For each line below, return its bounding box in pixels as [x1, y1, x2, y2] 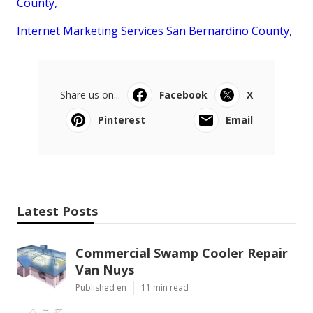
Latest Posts [17, 202, 98, 219]
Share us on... [60, 87, 120, 101]
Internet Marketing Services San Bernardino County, [17, 22, 292, 38]
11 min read [141, 281, 189, 293]
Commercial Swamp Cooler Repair [75, 244, 288, 261]
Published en [75, 281, 126, 293]
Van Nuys [75, 261, 134, 278]
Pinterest [98, 112, 145, 126]
